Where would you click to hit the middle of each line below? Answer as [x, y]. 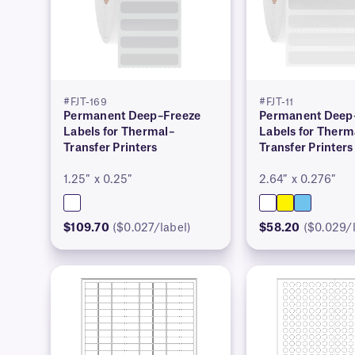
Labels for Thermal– [119, 133]
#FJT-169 [86, 103]
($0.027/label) [152, 229]
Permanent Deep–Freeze [132, 117]
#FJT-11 [277, 103]
